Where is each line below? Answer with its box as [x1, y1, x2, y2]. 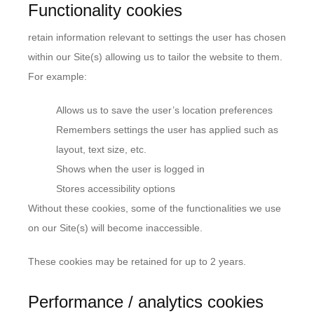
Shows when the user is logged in [56, 163, 205, 175]
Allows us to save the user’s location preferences [56, 104, 273, 116]
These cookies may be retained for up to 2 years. [28, 256, 246, 267]
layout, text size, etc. [56, 144, 146, 155]
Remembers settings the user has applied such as [56, 124, 278, 135]
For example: [28, 71, 87, 82]
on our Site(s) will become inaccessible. [28, 222, 203, 233]
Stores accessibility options [56, 183, 175, 194]
